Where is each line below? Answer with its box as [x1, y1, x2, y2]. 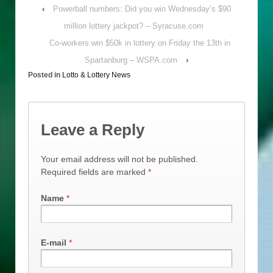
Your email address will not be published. [41, 154, 198, 164]
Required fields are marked [41, 166, 148, 177]
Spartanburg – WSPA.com [85, 55, 177, 65]
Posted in [28, 70, 62, 79]
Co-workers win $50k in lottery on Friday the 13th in [49, 38, 230, 48]
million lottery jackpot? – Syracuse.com [63, 21, 204, 30]
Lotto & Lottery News [62, 70, 130, 79]
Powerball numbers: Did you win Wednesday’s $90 [53, 4, 231, 13]
